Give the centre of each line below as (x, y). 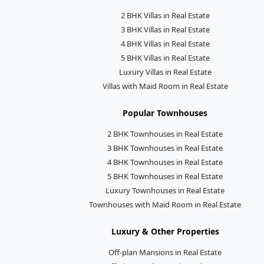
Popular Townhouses (165, 113)
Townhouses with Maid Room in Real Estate (165, 204)
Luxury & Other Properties (165, 231)
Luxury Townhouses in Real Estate (165, 190)
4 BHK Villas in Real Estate (165, 43)
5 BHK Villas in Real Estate (165, 57)
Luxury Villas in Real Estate (165, 72)
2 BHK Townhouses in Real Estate (165, 133)
